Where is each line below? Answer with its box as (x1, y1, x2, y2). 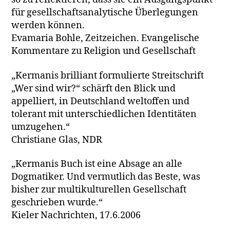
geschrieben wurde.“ (11, 197, 103, 208)
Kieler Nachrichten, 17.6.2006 (11, 209, 141, 221)
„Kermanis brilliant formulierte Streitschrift (11, 69, 204, 82)
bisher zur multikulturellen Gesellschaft (11, 184, 187, 196)
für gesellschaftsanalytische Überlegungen (11, 7, 199, 18)
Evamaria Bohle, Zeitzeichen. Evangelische (11, 32, 200, 44)
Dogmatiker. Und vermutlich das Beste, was (11, 171, 201, 183)
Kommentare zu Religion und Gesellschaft (11, 45, 196, 57)
